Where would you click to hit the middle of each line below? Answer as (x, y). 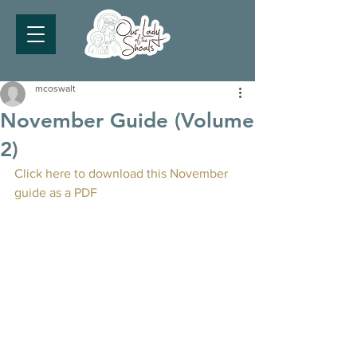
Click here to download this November (123, 173)
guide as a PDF (56, 192)
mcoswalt (55, 88)
